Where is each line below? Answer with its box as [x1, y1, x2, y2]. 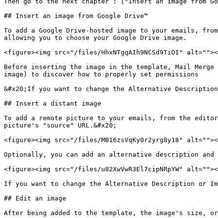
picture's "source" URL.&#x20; [4, 122, 117, 129]
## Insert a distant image [4, 100, 101, 107]
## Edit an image [4, 195, 66, 202]
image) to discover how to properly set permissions [4, 71, 199, 78]
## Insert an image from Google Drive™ [4, 12, 148, 19]
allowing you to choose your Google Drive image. [4, 34, 187, 41]
